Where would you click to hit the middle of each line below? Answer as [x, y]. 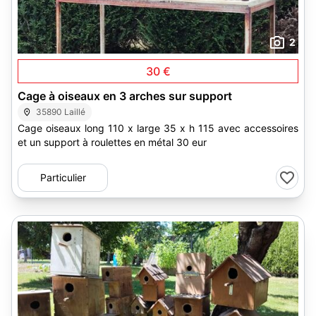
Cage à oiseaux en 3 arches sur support [125, 96]
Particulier [63, 177]
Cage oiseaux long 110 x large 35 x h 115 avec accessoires [158, 128]
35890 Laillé [61, 112]
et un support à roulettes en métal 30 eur [112, 142]
